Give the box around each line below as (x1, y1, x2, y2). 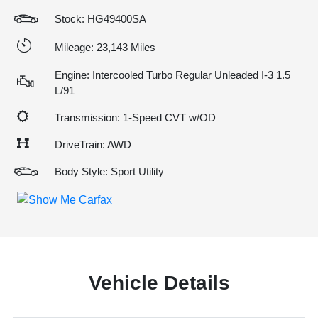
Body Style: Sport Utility (55, 165, 164, 177)
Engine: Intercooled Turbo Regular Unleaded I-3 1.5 (55, 69, 290, 81)
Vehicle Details (88, 271, 230, 294)
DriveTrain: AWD (55, 138, 131, 150)
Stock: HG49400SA (55, 13, 146, 25)
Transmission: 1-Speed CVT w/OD (55, 111, 216, 124)
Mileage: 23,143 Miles (55, 40, 155, 53)
